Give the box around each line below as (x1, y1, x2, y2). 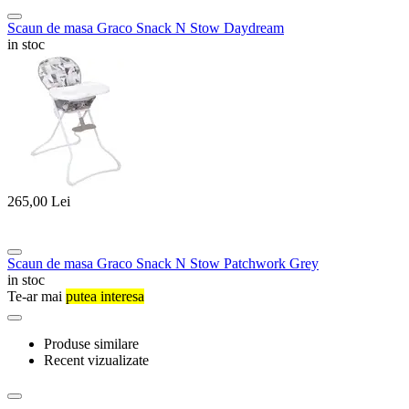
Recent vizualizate (44, 351, 149, 368)
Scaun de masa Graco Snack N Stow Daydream (7, 20, 284, 37)
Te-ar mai (7, 288, 66, 304)
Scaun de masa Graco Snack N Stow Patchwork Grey (7, 255, 319, 271)
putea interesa (66, 288, 144, 304)
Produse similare (44, 335, 139, 351)
